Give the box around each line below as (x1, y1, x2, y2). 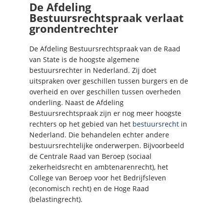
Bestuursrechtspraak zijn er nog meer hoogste (29, 108, 181, 118)
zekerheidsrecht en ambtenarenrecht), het (29, 162, 168, 172)
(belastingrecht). (29, 194, 83, 204)
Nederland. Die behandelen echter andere (29, 130, 169, 139)
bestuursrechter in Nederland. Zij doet (29, 65, 156, 75)
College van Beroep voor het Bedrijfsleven (29, 173, 166, 182)
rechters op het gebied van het (29, 119, 132, 129)
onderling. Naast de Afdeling (29, 97, 124, 107)
